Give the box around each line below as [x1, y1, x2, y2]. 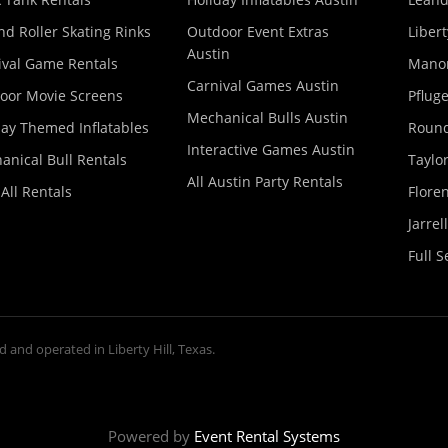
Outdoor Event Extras [187, 22, 329, 41]
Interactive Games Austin [187, 140, 355, 159]
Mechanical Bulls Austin [187, 108, 348, 127]
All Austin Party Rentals [187, 172, 343, 191]
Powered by [108, 426, 194, 446]
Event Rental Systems [194, 426, 340, 446]
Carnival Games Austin [187, 76, 339, 95]
